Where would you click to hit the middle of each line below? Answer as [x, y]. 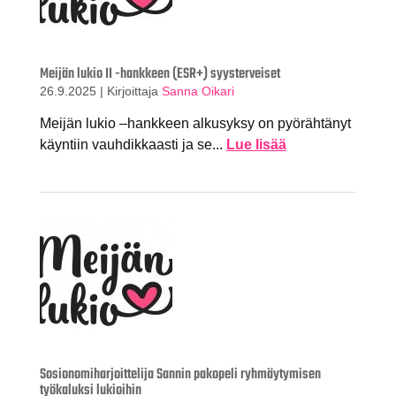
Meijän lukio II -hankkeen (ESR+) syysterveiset [160, 75]
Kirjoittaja [134, 91]
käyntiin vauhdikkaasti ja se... [133, 144]
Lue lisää [256, 144]
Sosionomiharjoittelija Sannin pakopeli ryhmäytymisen [180, 374]
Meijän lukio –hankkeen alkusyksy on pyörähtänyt [195, 123]
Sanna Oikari [198, 91]
